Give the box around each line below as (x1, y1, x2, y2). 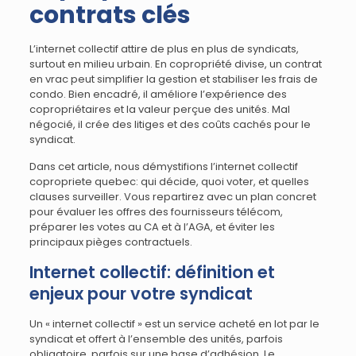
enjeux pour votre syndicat (29, 282, 253, 305)
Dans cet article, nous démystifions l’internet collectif (29, 159, 298, 174)
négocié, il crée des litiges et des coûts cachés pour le (29, 117, 311, 132)
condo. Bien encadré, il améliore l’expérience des (29, 87, 287, 102)
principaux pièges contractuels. (29, 234, 192, 250)
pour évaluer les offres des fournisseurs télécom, (29, 204, 283, 219)
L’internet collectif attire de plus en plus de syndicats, (29, 41, 299, 56)
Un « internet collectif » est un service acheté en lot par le (29, 316, 319, 331)
